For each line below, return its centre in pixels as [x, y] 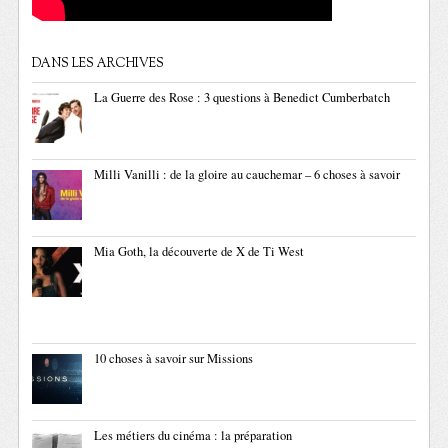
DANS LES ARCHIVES [98, 64]
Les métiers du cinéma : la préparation [193, 436]
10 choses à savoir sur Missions [174, 359]
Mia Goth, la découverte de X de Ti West [199, 252]
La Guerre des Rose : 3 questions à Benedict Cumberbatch [242, 98]
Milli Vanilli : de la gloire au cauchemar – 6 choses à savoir [247, 175]
